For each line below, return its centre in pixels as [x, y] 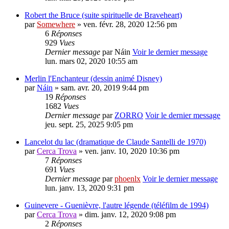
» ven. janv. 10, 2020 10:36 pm [128, 151]
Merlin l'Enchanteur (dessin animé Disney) [93, 79]
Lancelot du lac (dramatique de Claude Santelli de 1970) [115, 142]
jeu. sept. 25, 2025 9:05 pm [89, 125]
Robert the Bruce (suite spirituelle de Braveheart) [103, 15]
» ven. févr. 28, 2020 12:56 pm [126, 25]
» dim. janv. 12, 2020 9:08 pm [126, 215]
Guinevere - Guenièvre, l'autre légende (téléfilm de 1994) [117, 205]
